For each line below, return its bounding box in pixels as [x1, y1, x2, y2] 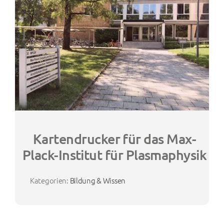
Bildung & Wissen [69, 174, 126, 185]
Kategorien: [29, 174, 70, 185]
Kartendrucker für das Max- [32, 130, 196, 147]
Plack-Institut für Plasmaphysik [22, 146, 207, 163]
